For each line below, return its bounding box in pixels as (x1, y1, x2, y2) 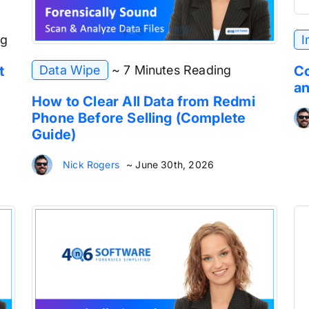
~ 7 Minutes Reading (111, 62, 232, 77)
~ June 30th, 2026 (126, 158, 215, 170)
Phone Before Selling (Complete (32, 109, 246, 126)
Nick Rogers (63, 158, 119, 170)
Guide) (32, 126, 77, 143)
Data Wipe (39, 62, 101, 77)
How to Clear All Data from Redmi (32, 92, 255, 110)
